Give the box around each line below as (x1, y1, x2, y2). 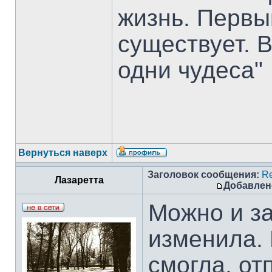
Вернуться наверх (18, 148, 107, 158)
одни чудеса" (118, 56, 263, 83)
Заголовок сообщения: (148, 169, 259, 180)
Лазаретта (54, 175, 104, 185)
